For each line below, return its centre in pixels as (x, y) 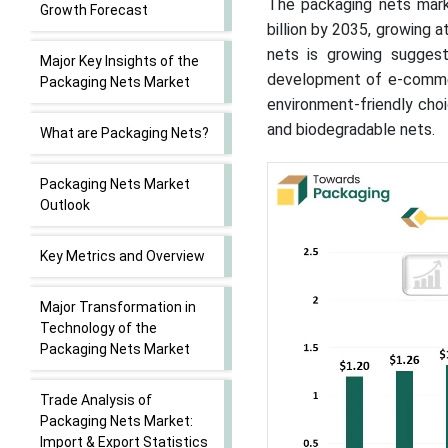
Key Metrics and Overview (122, 256)
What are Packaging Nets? (124, 133)
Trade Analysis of (96, 400)
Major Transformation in (118, 307)
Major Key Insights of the (119, 61)
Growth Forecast (94, 10)
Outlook (65, 205)
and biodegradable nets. (350, 129)
